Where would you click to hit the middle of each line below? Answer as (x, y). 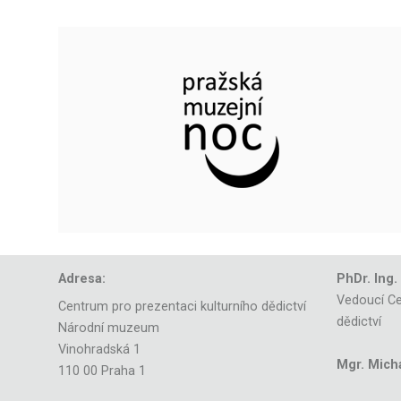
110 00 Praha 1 (102, 371)
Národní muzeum (108, 328)
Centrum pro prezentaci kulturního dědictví (182, 307)
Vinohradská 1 (99, 350)
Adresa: (81, 279)
